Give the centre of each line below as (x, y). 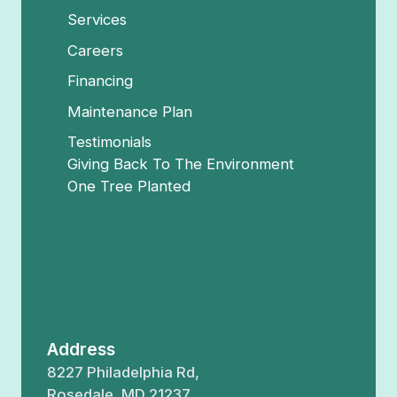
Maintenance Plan (130, 111)
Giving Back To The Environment (181, 164)
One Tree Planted (129, 187)
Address (81, 350)
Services (97, 20)
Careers (96, 50)
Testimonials (110, 142)
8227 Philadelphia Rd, (123, 373)
